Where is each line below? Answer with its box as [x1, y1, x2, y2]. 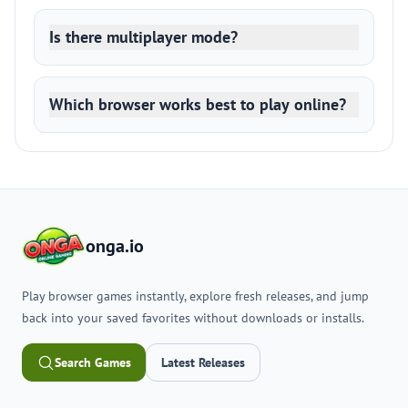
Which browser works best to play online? [49, 94, 346, 115]
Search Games [55, 354, 131, 371]
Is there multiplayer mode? [49, 26, 238, 47]
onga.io [85, 234, 144, 258]
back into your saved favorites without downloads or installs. [22, 310, 364, 326]
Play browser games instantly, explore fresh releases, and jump [22, 288, 369, 304]
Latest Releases [161, 354, 245, 371]
